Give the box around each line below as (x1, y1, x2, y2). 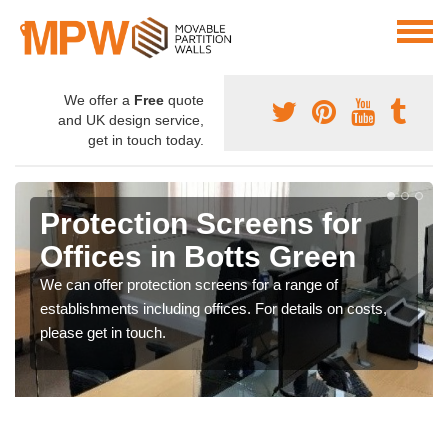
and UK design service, (58, 112, 204, 129)
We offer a (64, 92, 134, 109)
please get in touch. (40, 324, 166, 342)
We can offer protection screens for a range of (40, 276, 338, 294)
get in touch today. (88, 132, 204, 149)
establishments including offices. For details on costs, (40, 300, 387, 318)
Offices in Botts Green (40, 240, 356, 274)
